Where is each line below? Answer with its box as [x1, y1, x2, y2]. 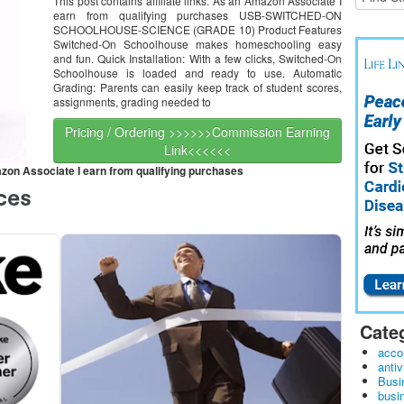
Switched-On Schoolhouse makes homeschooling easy [53, 36, 342, 51]
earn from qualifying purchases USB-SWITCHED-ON [53, 7, 342, 23]
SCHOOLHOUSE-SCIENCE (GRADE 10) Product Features [53, 22, 342, 37]
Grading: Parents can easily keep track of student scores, [53, 79, 342, 95]
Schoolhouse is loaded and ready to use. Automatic [53, 65, 342, 80]
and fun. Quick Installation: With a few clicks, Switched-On [53, 50, 342, 66]
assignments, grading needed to [53, 94, 211, 109]
